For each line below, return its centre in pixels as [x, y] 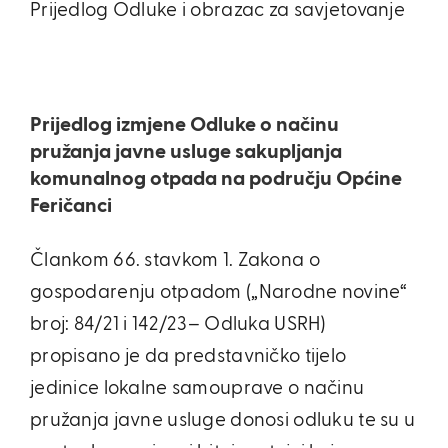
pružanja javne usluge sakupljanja [186, 152]
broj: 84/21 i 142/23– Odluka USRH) [178, 324]
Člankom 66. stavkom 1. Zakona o [175, 260]
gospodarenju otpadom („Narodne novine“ [218, 292]
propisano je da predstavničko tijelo [188, 356]
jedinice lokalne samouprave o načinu [197, 388]
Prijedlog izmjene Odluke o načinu [184, 125]
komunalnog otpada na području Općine [216, 179]
